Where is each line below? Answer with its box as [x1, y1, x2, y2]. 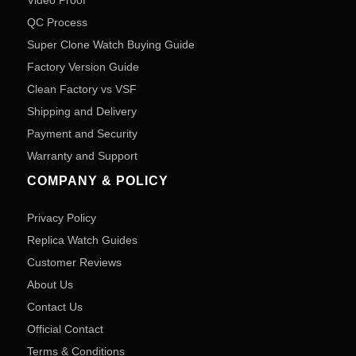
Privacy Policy [27, 211, 96, 224]
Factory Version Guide [27, 60, 139, 73]
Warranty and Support [27, 149, 137, 162]
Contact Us [27, 300, 83, 313]
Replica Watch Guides [27, 234, 137, 246]
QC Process [27, 16, 87, 29]
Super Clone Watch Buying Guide [27, 38, 195, 51]
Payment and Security [27, 127, 137, 140]
